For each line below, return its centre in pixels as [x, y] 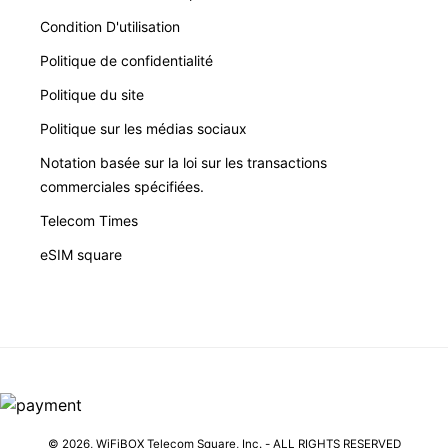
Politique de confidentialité [126, 60]
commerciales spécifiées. [122, 186]
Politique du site [92, 94]
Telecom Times [89, 220]
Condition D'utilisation [110, 26]
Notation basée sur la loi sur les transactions [183, 162]
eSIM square [81, 254]
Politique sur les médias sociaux [143, 128]
